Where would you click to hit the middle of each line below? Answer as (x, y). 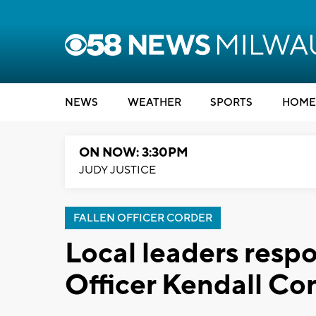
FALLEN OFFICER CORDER (143, 218)
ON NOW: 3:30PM (134, 153)
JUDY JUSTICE (117, 170)
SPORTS (231, 103)
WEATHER (154, 103)
